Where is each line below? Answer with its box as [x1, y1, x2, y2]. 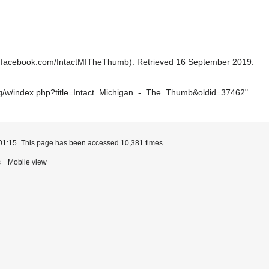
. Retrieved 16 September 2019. [132, 57, 254, 67]
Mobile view [8, 157, 47, 166]
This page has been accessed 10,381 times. [21, 138, 165, 147]
